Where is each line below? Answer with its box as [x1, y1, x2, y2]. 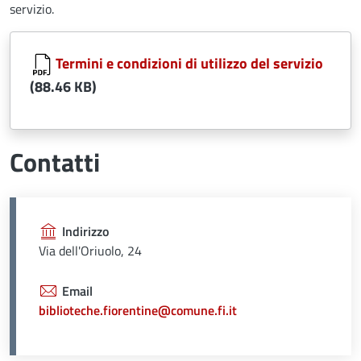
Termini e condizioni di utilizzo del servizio [56, 52, 323, 74]
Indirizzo [62, 221, 109, 241]
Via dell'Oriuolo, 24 [39, 240, 142, 260]
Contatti [10, 142, 100, 181]
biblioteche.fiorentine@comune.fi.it [39, 300, 237, 320]
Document [9, 30, 65, 50]
